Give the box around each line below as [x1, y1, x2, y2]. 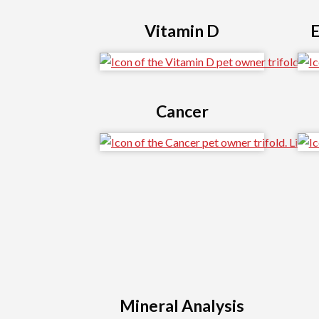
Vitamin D [145, 20, 220, 41]
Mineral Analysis [120, 295, 245, 315]
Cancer [155, 101, 209, 122]
